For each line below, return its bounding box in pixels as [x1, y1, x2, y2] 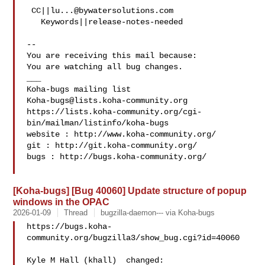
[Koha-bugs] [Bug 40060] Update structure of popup [13, 185, 247, 196]
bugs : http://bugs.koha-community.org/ [27, 152, 207, 161]
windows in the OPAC [13, 196, 110, 207]
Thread [64, 208, 88, 217]
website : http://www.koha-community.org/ [27, 130, 216, 139]
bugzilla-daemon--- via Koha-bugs [101, 208, 215, 217]
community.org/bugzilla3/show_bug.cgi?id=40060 [27, 233, 240, 243]
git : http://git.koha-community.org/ [27, 141, 198, 150]
